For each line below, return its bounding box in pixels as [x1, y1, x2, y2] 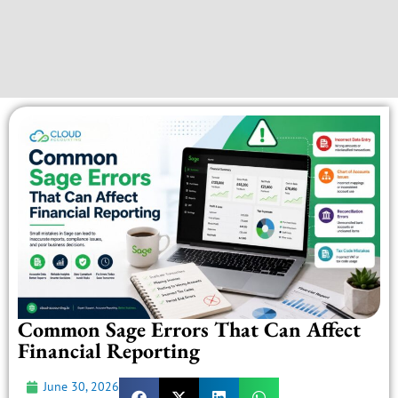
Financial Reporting [18, 337, 200, 365]
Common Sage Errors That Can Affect [18, 315, 361, 344]
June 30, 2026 [44, 378, 119, 395]
